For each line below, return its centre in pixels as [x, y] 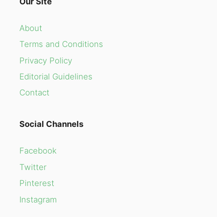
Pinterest [37, 183]
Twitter [33, 167]
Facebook [38, 151]
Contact [34, 93]
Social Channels [51, 124]
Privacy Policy [46, 60]
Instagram [38, 199]
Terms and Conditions [61, 44]
